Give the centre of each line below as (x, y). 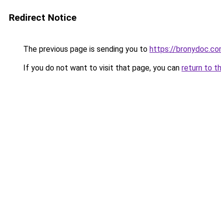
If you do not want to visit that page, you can (101, 68)
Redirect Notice (43, 18)
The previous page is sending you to (85, 49)
